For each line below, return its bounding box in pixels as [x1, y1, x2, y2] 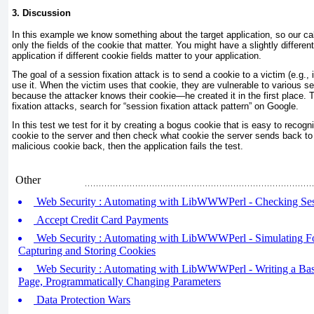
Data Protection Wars [34, 294, 130, 306]
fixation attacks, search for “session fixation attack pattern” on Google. [12, 101, 299, 112]
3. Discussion [12, 8, 71, 19]
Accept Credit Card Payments [34, 214, 168, 226]
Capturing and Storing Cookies [18, 245, 156, 257]
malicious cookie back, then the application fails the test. [12, 141, 243, 152]
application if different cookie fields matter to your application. [12, 50, 261, 62]
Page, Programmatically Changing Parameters [18, 275, 221, 287]
